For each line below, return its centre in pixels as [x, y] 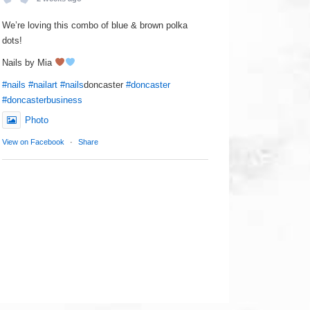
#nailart [43, 85]
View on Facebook [34, 142]
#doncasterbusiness [43, 100]
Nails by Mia [29, 63]
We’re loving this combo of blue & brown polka [95, 25]
